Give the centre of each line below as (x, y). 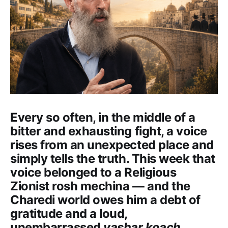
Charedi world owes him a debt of (105, 199)
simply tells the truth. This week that (113, 158)
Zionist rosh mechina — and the (100, 186)
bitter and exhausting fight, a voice (109, 131)
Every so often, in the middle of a (103, 117)
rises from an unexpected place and (112, 145)
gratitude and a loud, (69, 213)
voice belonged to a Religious (93, 172)
